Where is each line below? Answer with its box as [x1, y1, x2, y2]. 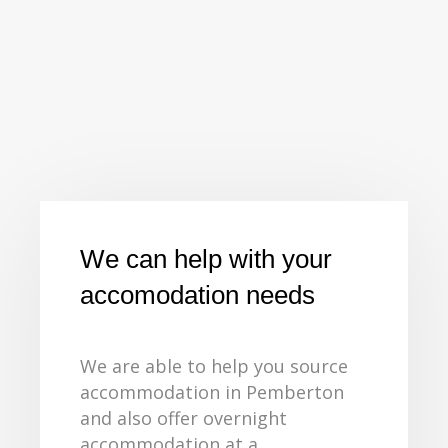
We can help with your [80, 243, 332, 274]
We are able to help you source [80, 353, 348, 378]
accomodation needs [80, 279, 315, 310]
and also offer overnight [80, 405, 287, 430]
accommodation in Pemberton [80, 379, 344, 404]
